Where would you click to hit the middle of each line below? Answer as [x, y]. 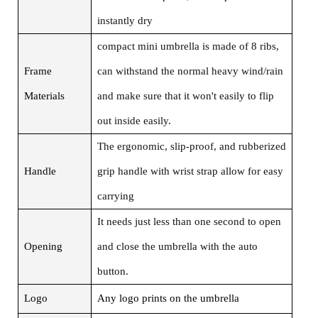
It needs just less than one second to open [189, 221]
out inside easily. [134, 120]
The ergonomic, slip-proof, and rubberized [191, 146]
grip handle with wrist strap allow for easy [190, 171]
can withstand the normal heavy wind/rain [190, 71]
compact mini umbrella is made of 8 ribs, [188, 46]
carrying [115, 196]
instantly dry [125, 20]
